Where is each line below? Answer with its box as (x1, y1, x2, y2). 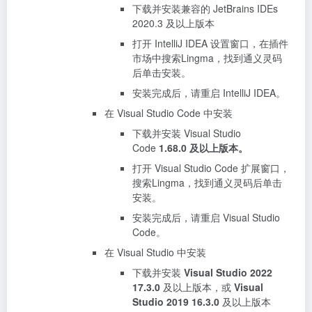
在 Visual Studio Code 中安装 (104, 105, 233, 120)
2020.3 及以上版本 (132, 15, 214, 30)
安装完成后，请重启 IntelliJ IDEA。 (132, 85, 286, 100)
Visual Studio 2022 (181, 265, 272, 279)
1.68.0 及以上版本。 (159, 140, 248, 155)
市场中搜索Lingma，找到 (132, 50, 243, 65)
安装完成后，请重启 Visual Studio (132, 210, 280, 224)
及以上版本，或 (163, 279, 234, 294)
